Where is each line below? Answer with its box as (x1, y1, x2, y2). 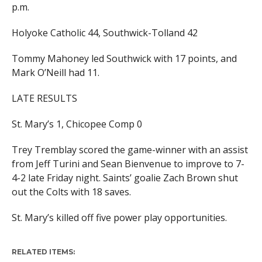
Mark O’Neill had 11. (11, 66, 99, 79)
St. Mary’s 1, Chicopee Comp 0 (11, 118, 142, 130)
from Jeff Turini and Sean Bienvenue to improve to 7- (11, 157, 244, 170)
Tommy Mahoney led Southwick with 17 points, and (11, 52, 237, 65)
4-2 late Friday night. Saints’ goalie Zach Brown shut (11, 171, 238, 184)
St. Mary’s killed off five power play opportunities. (11, 211, 227, 224)
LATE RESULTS (11, 92, 77, 105)
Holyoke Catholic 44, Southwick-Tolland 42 (11, 26, 198, 39)
